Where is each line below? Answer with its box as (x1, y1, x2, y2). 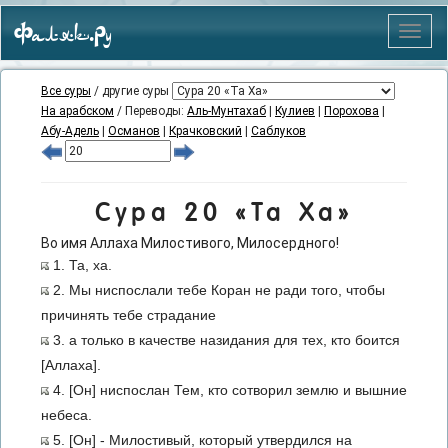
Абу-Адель (41, 124, 99, 138)
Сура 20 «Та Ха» (94, 199, 354, 227)
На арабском (41, 104, 114, 118)
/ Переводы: (114, 104, 187, 118)
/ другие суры (91, 84, 172, 98)
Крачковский (169, 124, 242, 138)
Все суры (41, 84, 91, 98)
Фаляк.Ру (14, 18, 112, 54)
